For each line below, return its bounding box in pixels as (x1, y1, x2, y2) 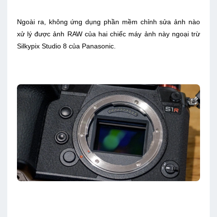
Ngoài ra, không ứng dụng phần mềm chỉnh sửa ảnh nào (17, 18, 200, 26)
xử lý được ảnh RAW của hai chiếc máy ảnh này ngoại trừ (17, 30, 200, 38)
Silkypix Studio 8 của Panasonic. (17, 42, 116, 50)
